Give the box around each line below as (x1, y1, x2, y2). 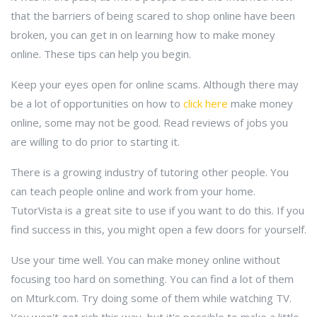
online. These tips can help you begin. (11, 47, 191, 61)
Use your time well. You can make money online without (11, 253, 280, 267)
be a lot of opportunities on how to (11, 96, 183, 110)
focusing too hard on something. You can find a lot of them (11, 272, 294, 286)
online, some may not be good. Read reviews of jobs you (11, 115, 288, 129)
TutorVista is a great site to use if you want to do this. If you (11, 203, 304, 217)
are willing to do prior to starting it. (11, 134, 180, 149)
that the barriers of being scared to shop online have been (11, 8, 295, 23)
